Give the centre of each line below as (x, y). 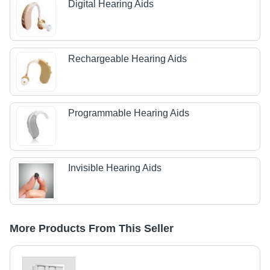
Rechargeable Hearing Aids (128, 58)
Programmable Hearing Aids (129, 113)
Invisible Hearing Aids (115, 168)
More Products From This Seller (92, 229)
